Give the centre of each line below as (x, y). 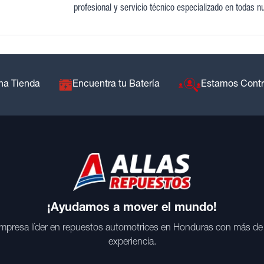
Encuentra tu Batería (116, 85)
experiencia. (132, 243)
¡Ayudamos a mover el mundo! (132, 209)
